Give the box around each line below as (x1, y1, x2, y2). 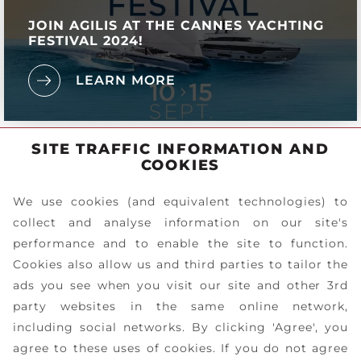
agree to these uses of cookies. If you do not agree (13, 341, 348, 355)
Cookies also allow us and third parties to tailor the (13, 257, 348, 272)
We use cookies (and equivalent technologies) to (13, 194, 348, 209)
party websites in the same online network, (13, 299, 348, 313)
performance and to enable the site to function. (13, 236, 348, 251)
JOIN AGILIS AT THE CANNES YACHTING (28, 18, 324, 33)
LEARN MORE (76, 73, 176, 88)
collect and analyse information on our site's (13, 215, 348, 230)
